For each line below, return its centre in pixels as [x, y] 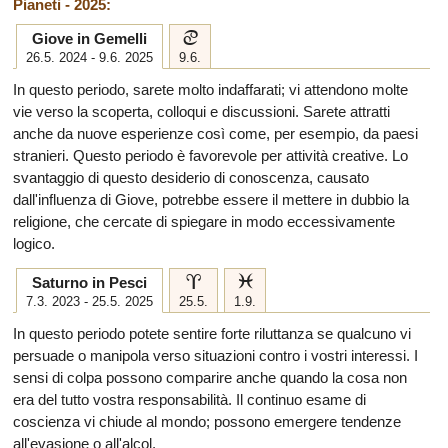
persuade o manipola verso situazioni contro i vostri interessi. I [215, 355]
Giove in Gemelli [89, 38]
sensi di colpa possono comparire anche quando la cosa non [210, 377]
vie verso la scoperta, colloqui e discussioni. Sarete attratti [201, 111]
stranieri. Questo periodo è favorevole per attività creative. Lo [210, 155]
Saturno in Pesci [89, 282]
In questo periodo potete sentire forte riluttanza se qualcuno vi [212, 333]
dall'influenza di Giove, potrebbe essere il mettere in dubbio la [211, 199]
